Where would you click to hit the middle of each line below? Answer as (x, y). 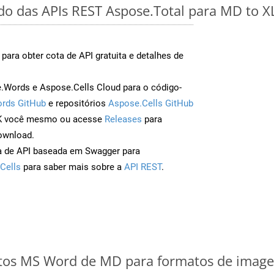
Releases (123, 119)
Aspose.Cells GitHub (151, 103)
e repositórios (77, 103)
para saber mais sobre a (72, 167)
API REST (143, 167)
